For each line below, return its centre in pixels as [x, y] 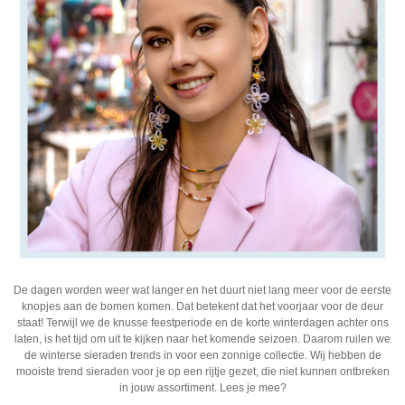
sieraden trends [122, 356]
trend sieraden [93, 372]
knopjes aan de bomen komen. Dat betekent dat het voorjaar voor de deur [202, 307]
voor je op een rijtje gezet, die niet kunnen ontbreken [259, 372]
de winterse [54, 356]
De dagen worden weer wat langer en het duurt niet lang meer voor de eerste [202, 291]
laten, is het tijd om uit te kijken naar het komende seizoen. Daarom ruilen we [202, 339]
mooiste [37, 372]
